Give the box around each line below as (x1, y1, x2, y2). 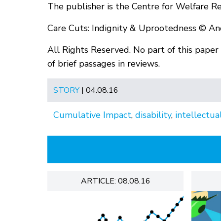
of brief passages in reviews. (47, 58, 160, 70)
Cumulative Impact (53, 109, 131, 121)
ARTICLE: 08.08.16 (80, 176, 150, 187)
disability (135, 109, 171, 121)
